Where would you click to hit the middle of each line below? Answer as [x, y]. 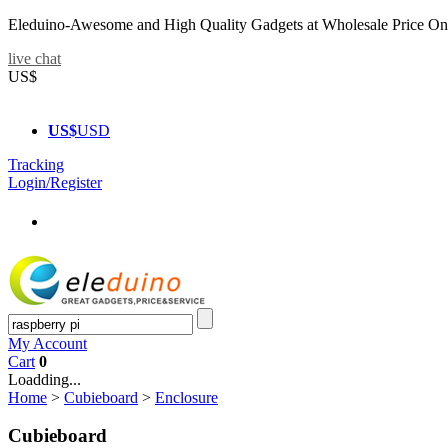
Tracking [36, 164]
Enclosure [186, 397]
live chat [34, 58]
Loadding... [44, 379]
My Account [47, 343]
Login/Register [55, 182]
